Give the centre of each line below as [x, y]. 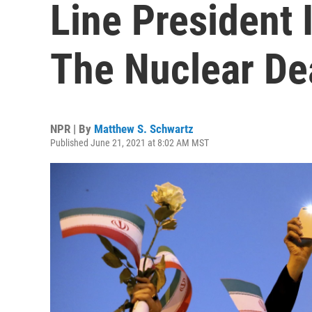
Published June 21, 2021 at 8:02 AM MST [130, 143]
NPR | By [72, 129]
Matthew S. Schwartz [144, 129]
